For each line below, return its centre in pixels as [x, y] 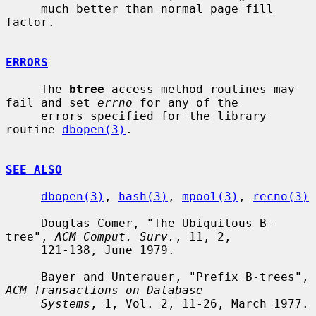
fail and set [51, 102]
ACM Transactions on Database [104, 290]
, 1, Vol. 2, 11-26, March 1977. [200, 303]
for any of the [186, 102]
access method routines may [200, 89]
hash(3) [143, 196]
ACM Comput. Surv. [115, 236]
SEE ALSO [34, 169]
